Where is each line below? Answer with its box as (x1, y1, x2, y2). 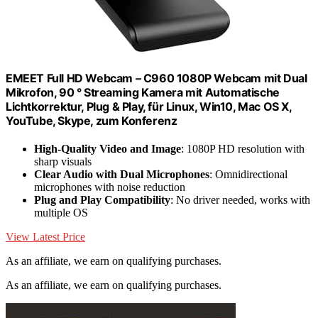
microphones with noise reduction (34, 180, 185, 193)
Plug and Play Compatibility (34, 193, 170, 206)
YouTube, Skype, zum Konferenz (6, 113, 177, 128)
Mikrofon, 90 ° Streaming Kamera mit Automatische (6, 84, 280, 99)
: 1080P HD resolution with (181, 142, 305, 155)
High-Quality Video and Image (34, 142, 181, 155)
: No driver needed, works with (170, 193, 310, 206)
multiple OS (34, 206, 88, 219)
